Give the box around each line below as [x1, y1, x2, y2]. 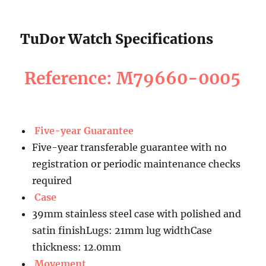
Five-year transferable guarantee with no [32, 141, 227, 153]
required [32, 174, 72, 186]
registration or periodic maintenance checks [32, 157, 241, 170]
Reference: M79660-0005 [24, 67, 241, 89]
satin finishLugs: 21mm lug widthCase [32, 224, 213, 236]
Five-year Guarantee [34, 124, 134, 137]
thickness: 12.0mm [32, 240, 122, 253]
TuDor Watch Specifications [20, 30, 214, 47]
